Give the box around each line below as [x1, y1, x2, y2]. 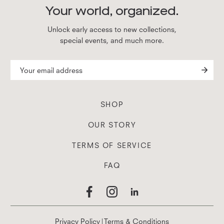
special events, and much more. [60, 35, 164, 44]
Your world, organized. [45, 2, 179, 18]
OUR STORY [87, 120, 136, 129]
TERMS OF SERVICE [72, 140, 152, 149]
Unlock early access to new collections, [47, 24, 176, 33]
